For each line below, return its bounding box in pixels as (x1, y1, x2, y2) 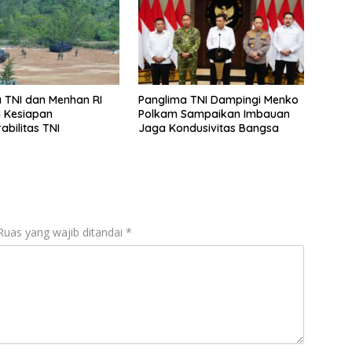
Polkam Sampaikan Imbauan (137, 107, 290, 122)
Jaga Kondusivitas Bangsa (137, 121, 279, 136)
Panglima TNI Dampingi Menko (137, 93, 299, 108)
